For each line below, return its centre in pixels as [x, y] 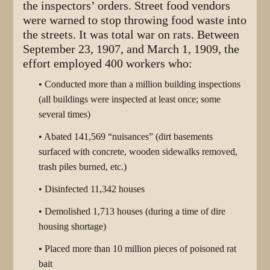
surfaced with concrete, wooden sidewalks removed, [138, 152]
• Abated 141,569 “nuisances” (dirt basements [126, 137]
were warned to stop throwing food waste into [135, 20]
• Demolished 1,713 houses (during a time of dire [132, 211]
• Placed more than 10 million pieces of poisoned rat [137, 249]
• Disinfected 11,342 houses [92, 189]
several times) [64, 114]
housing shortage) [72, 226]
